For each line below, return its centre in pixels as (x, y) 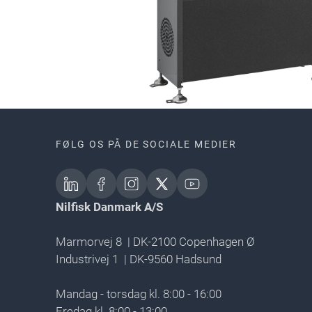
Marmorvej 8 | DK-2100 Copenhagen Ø (155, 242)
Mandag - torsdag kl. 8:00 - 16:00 (139, 294)
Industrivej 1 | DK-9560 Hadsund (139, 259)
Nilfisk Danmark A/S (109, 207)
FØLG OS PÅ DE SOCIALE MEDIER (146, 144)
